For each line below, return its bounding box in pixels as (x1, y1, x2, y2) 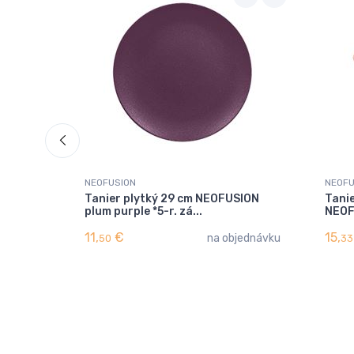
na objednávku (207, 231, 281, 245)
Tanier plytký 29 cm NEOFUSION (85, 191, 259, 205)
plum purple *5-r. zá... (85, 204, 202, 218)
